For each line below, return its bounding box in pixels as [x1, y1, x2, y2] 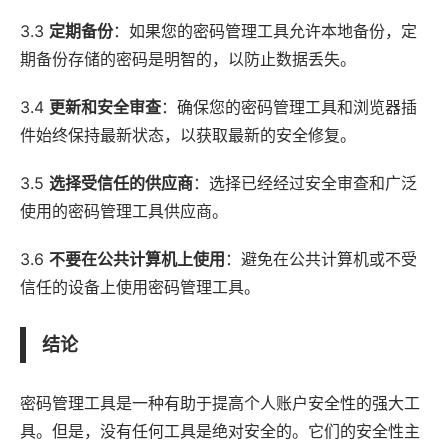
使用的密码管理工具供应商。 [20, 200, 228, 221]
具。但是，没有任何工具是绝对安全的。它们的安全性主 [20, 420, 420, 441]
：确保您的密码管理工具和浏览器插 [161, 96, 417, 117]
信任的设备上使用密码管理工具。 [20, 276, 260, 297]
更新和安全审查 [49, 96, 161, 117]
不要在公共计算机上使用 [49, 248, 225, 269]
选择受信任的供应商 [49, 172, 193, 193]
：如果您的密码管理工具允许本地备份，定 [113, 20, 417, 41]
